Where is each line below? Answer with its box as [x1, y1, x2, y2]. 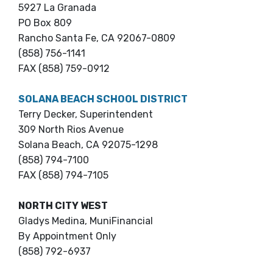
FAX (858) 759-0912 [18, 63, 110, 75]
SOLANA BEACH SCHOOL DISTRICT [18, 93, 188, 105]
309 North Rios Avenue [18, 124, 124, 136]
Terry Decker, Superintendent [18, 108, 153, 121]
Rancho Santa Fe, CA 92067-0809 [18, 32, 175, 44]
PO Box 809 [18, 17, 72, 29]
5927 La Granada [18, 2, 96, 14]
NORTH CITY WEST [18, 200, 108, 212]
